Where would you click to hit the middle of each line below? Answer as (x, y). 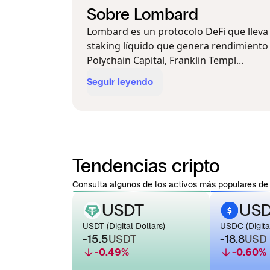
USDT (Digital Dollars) (124, 226)
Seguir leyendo (120, 82)
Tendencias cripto (146, 166)
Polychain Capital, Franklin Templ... (165, 60)
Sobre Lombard (143, 14)
